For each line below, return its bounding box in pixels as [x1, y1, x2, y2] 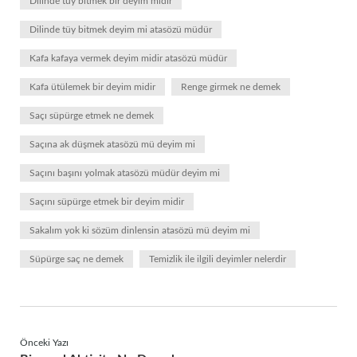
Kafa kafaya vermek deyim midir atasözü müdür [29, 53, 227, 63]
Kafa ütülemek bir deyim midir [29, 82, 155, 92]
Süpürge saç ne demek [29, 254, 124, 264]
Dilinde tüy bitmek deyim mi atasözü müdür [29, 25, 212, 34]
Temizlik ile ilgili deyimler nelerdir [149, 254, 286, 264]
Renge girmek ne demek [181, 82, 280, 92]
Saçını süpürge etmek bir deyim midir [29, 197, 184, 206]
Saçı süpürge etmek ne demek [29, 111, 154, 120]
